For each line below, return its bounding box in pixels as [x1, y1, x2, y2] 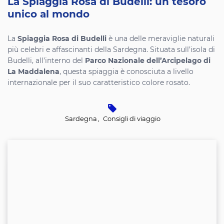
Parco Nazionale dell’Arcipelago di [85, 57, 210, 64]
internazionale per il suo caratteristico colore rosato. [7, 79, 190, 86]
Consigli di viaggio [102, 116, 160, 122]
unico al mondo [7, 9, 89, 19]
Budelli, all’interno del [7, 57, 85, 64]
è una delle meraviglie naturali [106, 35, 214, 42]
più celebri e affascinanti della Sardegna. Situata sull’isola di [7, 46, 215, 53]
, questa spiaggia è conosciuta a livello [59, 68, 193, 75]
